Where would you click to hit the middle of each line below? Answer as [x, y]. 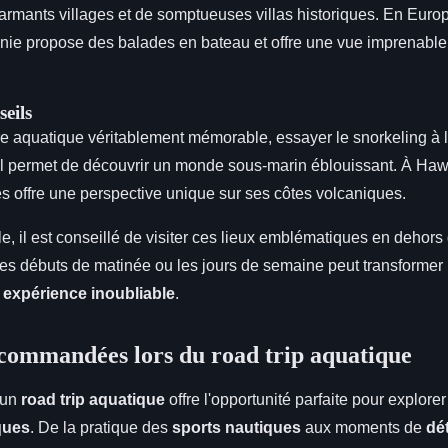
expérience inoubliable [89, 293]
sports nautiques [236, 427]
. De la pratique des [101, 427]
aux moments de [363, 427]
